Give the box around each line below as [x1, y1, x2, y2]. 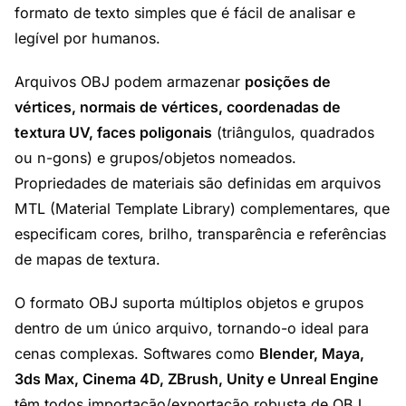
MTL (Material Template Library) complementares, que [14, 199, 390, 217]
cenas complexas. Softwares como [14, 344, 259, 362]
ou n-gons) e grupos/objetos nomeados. [14, 149, 296, 167]
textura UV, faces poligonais [14, 123, 212, 141]
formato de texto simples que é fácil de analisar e [14, 4, 355, 22]
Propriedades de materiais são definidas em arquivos [14, 174, 381, 192]
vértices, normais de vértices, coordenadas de [14, 98, 341, 116]
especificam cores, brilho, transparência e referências [14, 225, 386, 243]
